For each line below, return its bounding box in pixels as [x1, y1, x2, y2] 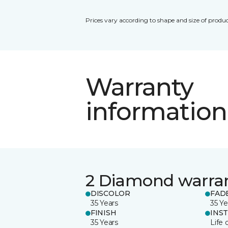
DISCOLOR [91, 188, 130, 198]
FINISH [91, 208, 117, 217]
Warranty [85, 72, 194, 102]
